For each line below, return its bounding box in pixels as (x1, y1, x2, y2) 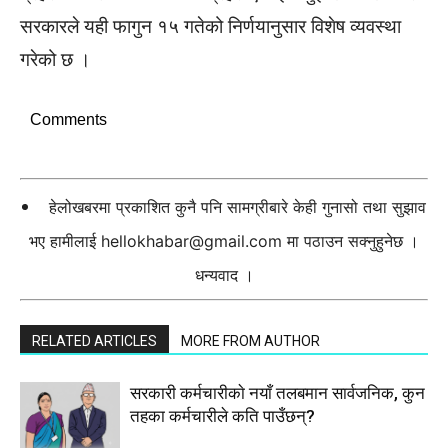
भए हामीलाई (29, 231, 101, 252)
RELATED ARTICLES (32, 333, 157, 350)
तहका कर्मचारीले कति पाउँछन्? (130, 406, 315, 427)
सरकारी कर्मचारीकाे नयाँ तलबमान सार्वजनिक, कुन (130, 383, 425, 404)
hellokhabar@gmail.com (101, 231, 282, 252)
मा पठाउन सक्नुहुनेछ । (282, 231, 419, 252)
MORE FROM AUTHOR (181, 333, 320, 350)
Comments (30, 111, 107, 129)
